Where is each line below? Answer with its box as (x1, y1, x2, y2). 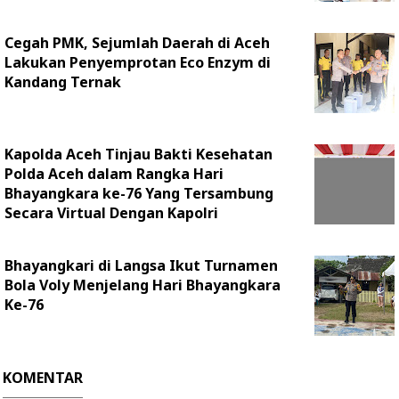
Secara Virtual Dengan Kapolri (4, 203, 218, 224)
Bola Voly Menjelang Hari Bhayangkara (4, 275, 281, 296)
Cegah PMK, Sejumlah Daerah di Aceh (4, 33, 270, 53)
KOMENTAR (3, 368, 83, 388)
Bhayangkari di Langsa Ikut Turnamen (4, 256, 278, 276)
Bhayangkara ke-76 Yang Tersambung (4, 183, 273, 204)
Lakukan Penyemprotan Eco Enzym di (4, 53, 271, 73)
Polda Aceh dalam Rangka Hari (4, 164, 224, 184)
